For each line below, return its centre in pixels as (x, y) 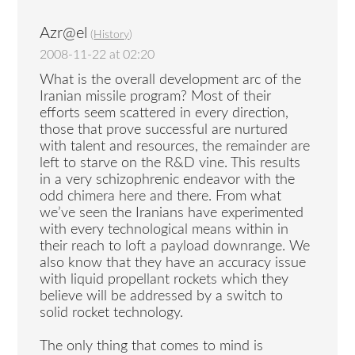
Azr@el (64, 33)
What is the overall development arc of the (171, 80)
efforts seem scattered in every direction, (164, 114)
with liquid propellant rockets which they (164, 280)
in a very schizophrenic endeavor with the (168, 180)
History (112, 34)
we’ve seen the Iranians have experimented (172, 214)
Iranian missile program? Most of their (156, 97)
